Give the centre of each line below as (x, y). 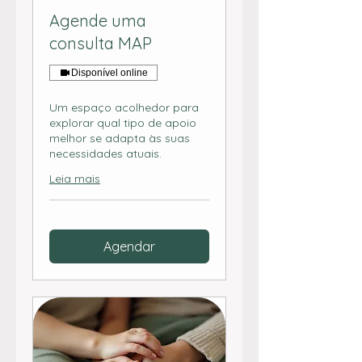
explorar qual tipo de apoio (123, 123)
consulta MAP (101, 44)
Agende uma (98, 21)
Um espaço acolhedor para (124, 108)
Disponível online (109, 73)
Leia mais (75, 179)
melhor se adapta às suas (120, 139)
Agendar (129, 247)
